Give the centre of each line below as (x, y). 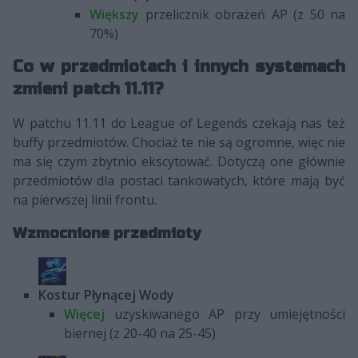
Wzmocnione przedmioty (107, 233)
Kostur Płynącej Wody (106, 294)
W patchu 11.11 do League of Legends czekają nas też (179, 123)
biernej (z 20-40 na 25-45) (140, 333)
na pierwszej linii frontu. (85, 199)
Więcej (84, 314)
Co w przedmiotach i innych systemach (179, 66)
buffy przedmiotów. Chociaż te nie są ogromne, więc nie (179, 142)
